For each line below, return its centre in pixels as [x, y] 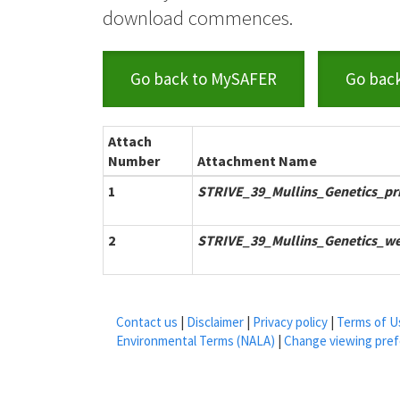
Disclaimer [215, 322]
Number [134, 161]
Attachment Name [257, 161]
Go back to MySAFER [204, 79]
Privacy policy [290, 322]
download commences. [198, 18]
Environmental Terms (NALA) [196, 341]
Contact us [147, 322]
